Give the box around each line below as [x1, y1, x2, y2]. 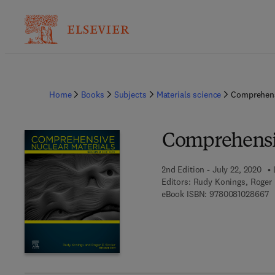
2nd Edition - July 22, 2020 [161, 164, 262, 175]
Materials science [156, 89, 222, 100]
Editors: [161, 176, 191, 187]
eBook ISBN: [161, 188, 207, 199]
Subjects [114, 89, 147, 100]
